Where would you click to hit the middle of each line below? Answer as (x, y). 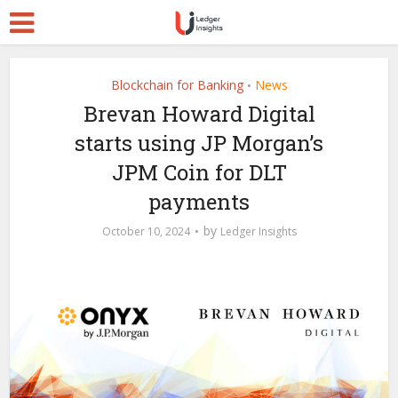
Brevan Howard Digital (199, 114)
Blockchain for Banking (177, 85)
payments (199, 202)
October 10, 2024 (146, 231)
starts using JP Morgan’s (199, 143)
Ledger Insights (258, 231)
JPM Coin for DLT (199, 172)
